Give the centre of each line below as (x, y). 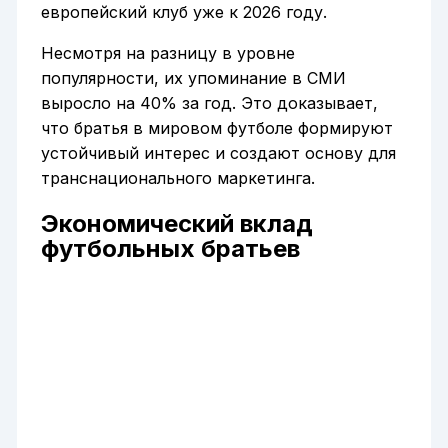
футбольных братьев (170, 248)
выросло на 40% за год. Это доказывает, (209, 103)
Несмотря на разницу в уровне (167, 53)
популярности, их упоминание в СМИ (193, 78)
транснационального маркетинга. (177, 178)
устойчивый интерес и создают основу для (218, 153)
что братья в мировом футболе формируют (216, 128)
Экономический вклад (176, 223)
